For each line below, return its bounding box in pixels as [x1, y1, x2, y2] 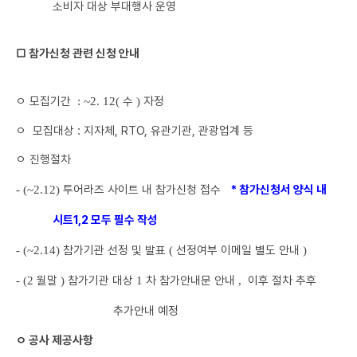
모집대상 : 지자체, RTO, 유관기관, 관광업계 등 [33, 124, 253, 137]
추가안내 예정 [112, 304, 178, 317]
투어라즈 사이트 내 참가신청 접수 [63, 182, 230, 196]
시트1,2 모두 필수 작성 [53, 213, 161, 226]
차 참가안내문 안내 [146, 273, 238, 287]
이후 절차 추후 [248, 273, 316, 287]
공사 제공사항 [29, 333, 93, 347]
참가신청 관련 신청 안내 [29, 46, 139, 60]
